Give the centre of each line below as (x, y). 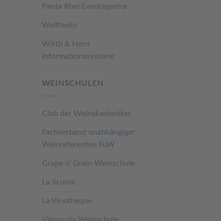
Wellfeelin (59, 25)
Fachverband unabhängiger (88, 132)
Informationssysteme (78, 56)
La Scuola (58, 182)
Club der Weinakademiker (86, 113)
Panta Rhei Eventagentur (85, 7)
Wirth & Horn (66, 44)
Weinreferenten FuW (78, 144)
